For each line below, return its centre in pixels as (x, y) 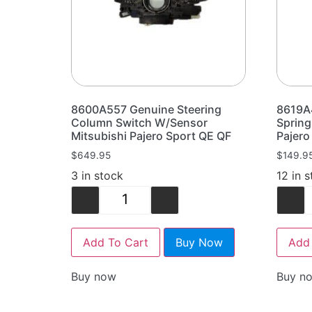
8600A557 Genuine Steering (146, 109)
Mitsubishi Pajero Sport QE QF (151, 135)
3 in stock (97, 175)
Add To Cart (116, 242)
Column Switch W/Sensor (139, 122)
